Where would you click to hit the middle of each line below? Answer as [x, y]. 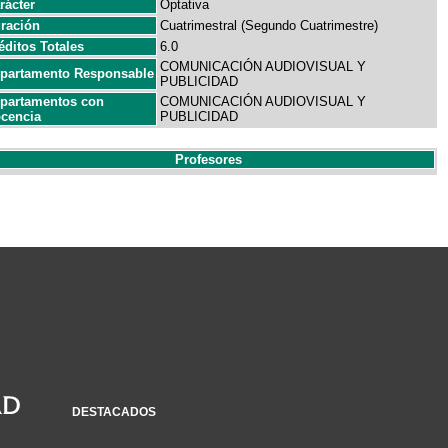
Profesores [208, 159]
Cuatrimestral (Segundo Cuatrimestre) [269, 25]
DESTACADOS [114, 412]
